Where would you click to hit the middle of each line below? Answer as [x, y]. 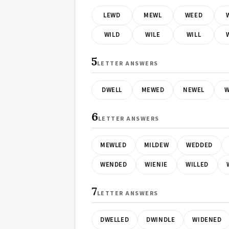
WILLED [197, 165]
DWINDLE [161, 220]
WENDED [114, 165]
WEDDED [199, 145]
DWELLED [115, 220]
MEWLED [113, 145]
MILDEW [156, 145]
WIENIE [156, 165]
